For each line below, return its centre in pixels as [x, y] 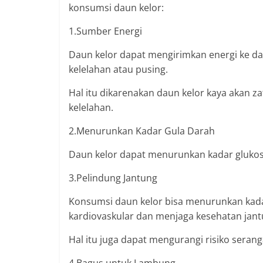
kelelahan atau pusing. [118, 70]
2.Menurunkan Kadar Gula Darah [142, 131]
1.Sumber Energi [105, 31]
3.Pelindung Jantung [113, 178]
